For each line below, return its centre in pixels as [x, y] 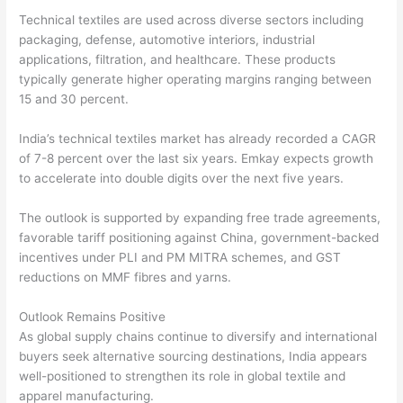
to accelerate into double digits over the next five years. [182, 178]
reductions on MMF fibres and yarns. [125, 277]
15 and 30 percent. [74, 99]
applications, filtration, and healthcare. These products [178, 59]
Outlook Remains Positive [93, 316]
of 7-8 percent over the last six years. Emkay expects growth [197, 158]
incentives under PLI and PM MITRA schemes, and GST [180, 257]
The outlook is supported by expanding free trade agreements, [200, 217]
